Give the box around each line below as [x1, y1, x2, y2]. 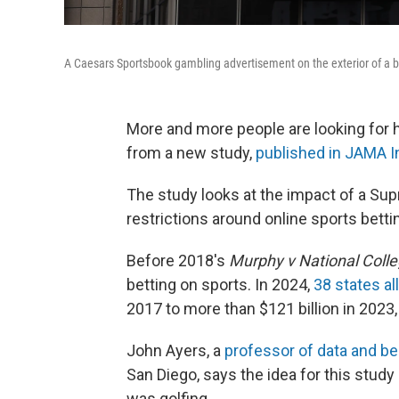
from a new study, [126, 143, 256, 162]
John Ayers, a [126, 341, 224, 360]
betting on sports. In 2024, [126, 275, 313, 294]
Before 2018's [126, 251, 229, 270]
